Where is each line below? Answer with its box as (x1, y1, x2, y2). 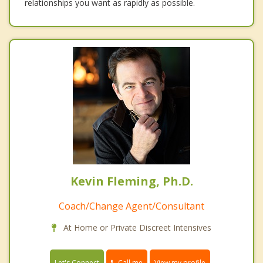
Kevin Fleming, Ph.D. (70, 173, 193, 189)
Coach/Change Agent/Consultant (59, 199, 204, 213)
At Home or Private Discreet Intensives (61, 221, 211, 233)
